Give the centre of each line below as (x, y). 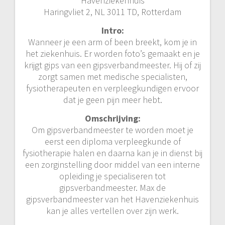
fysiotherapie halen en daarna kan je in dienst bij (113, 153)
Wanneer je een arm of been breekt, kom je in (113, 42)
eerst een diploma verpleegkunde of (113, 142)
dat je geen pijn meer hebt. (113, 100)
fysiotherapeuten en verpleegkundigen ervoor (113, 88)
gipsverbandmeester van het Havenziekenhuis (113, 199)
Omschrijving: (113, 119)
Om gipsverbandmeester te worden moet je (113, 130)
